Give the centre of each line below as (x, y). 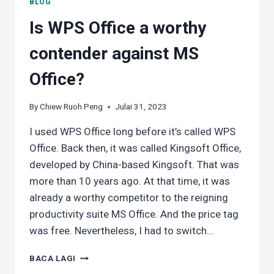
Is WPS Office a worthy (118, 28)
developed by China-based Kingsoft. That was (134, 165)
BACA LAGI (53, 258)
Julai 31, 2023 (141, 107)
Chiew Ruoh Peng (72, 107)
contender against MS (114, 53)
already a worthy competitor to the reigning (129, 198)
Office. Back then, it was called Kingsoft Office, (135, 148)
